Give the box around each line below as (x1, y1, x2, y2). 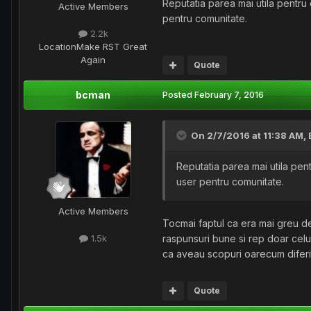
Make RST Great (76, 40, 147, 52)
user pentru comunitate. (176, 175, 287, 187)
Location (39, 40, 76, 52)
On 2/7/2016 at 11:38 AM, (191, 129, 308, 141)
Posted (162, 89, 194, 100)
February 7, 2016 (194, 89, 264, 100)
